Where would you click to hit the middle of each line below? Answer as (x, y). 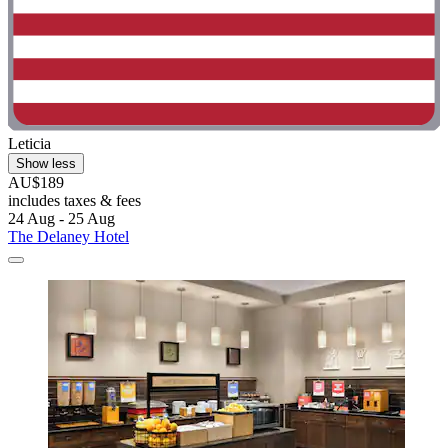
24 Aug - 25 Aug (61, 219)
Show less (46, 164)
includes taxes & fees (74, 201)
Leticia (29, 144)
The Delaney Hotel (68, 237)
